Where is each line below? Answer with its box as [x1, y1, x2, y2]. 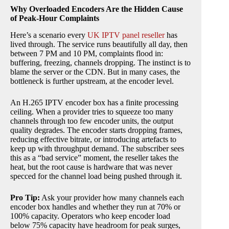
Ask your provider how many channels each [40, 193, 184, 202]
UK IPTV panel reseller [87, 30, 165, 39]
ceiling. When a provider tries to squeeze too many [10, 107, 173, 116]
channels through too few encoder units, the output [10, 116, 173, 125]
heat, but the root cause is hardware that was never [10, 162, 172, 171]
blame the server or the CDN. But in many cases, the [10, 67, 180, 76]
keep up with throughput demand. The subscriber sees [10, 144, 184, 153]
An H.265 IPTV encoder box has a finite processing [10, 98, 178, 107]
